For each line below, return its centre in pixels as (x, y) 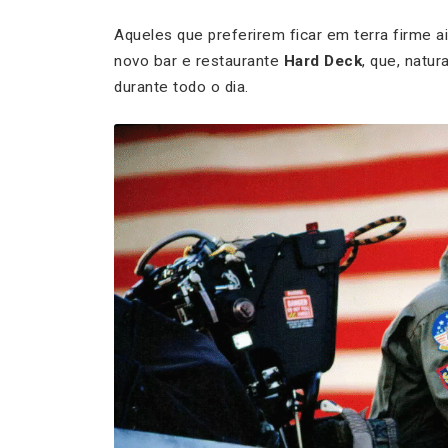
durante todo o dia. (181, 87)
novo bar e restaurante (199, 61)
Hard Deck (322, 61)
